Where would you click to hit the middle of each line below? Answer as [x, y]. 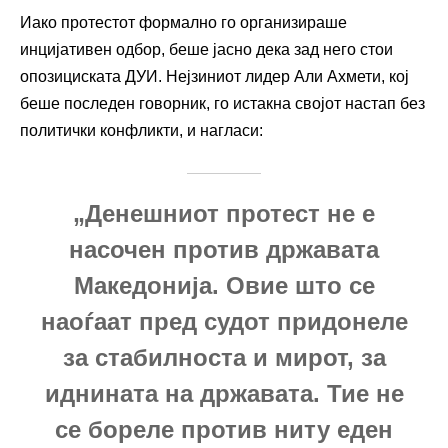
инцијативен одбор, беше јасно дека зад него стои [206, 49]
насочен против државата [224, 249]
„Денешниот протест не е [224, 213]
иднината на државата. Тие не [224, 393]
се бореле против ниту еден [224, 429]
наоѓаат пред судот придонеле [224, 321]
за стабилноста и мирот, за [224, 357]
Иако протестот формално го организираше [183, 22]
